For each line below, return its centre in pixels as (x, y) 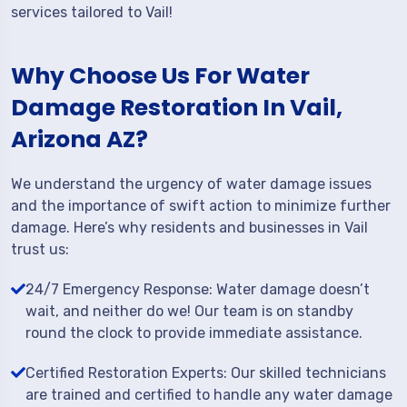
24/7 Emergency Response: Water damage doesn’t (198, 289)
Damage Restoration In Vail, (177, 108)
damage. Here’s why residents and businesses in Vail (189, 228)
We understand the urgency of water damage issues (191, 184)
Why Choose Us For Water (160, 76)
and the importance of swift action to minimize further (201, 206)
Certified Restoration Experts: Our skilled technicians (206, 373)
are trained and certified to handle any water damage (209, 395)
